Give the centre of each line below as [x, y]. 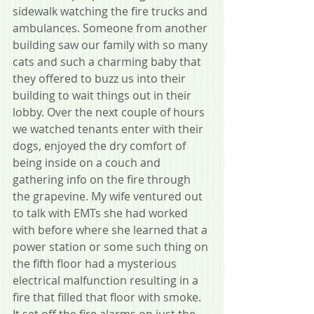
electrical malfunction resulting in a [107, 280]
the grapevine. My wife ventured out [109, 196]
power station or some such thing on [112, 246]
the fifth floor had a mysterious [96, 263]
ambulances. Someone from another [111, 28]
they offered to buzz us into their [101, 78]
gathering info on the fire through [103, 179]
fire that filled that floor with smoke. [108, 297]
